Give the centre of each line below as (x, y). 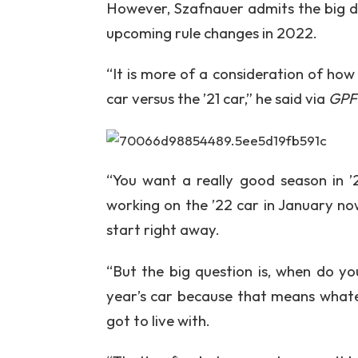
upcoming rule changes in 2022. (211, 33)
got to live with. (158, 320)
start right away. (163, 230)
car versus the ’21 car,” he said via (217, 99)
